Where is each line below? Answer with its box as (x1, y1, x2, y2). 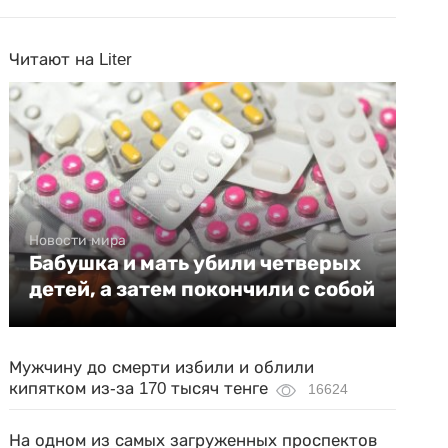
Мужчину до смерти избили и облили (9, 358, 315, 377)
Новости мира (29, 232, 127, 248)
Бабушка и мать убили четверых (29, 251, 362, 275)
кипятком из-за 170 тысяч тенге (9, 379, 269, 398)
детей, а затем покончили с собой (29, 277, 376, 301)
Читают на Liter (9, 50, 133, 69)
